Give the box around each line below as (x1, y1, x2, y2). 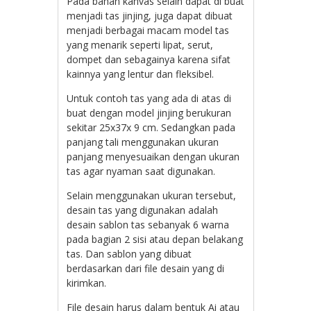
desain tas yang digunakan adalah (67, 203, 219, 217)
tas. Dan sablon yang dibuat (67, 246, 192, 260)
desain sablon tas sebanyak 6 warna (67, 217, 230, 231)
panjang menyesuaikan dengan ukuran (67, 149, 240, 163)
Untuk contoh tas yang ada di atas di (67, 91, 232, 105)
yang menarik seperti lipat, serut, (67, 37, 214, 51)
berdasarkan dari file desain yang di (67, 261, 225, 275)
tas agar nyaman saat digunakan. (67, 164, 216, 178)
